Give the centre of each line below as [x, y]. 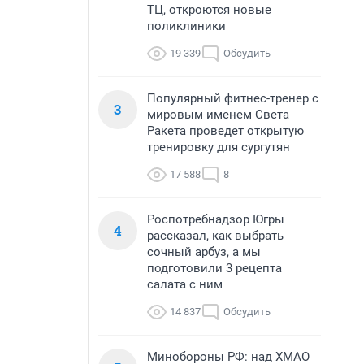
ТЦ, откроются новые [209, 10]
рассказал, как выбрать [215, 236]
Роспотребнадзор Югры [216, 219]
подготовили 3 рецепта [214, 268]
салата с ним [185, 284]
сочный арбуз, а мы [204, 252]
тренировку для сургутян [219, 147]
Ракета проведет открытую [225, 131]
